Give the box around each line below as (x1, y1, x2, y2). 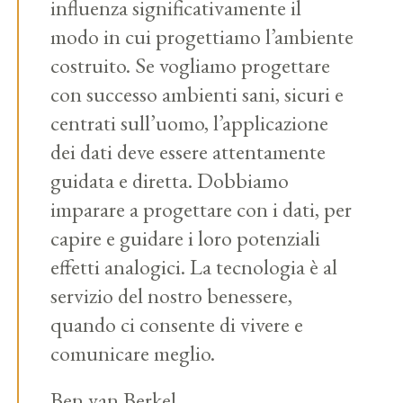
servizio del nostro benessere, (50, 282, 293, 309)
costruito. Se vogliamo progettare (50, 51, 331, 79)
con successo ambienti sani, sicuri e (50, 80, 345, 108)
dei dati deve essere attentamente (50, 138, 327, 166)
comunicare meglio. (50, 339, 216, 367)
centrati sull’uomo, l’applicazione (50, 109, 329, 137)
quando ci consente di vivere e (50, 310, 304, 338)
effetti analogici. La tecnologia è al (50, 253, 338, 281)
